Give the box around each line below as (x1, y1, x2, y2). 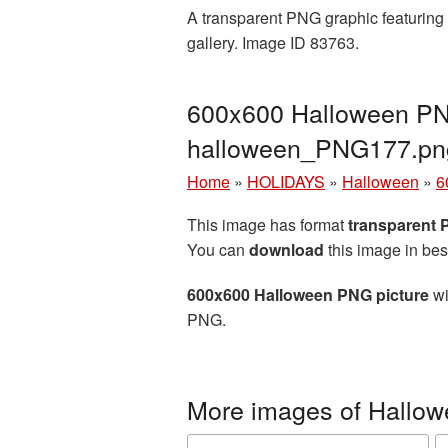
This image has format (187, 213, 348, 236)
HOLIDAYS (247, 170, 325, 193)
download (249, 238, 324, 261)
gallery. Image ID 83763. (187, 31, 359, 54)
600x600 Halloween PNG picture (187, 283, 429, 306)
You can (187, 238, 249, 261)
